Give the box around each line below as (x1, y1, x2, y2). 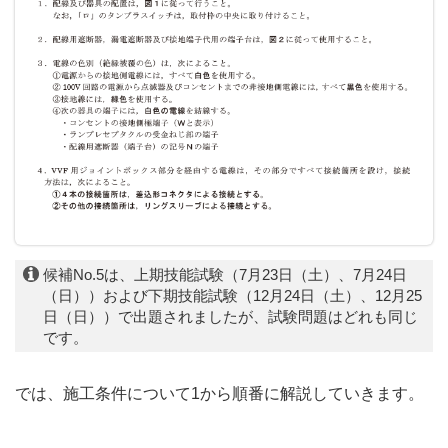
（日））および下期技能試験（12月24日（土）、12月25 (43, 286, 422, 304)
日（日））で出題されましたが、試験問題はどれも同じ (43, 307, 418, 325)
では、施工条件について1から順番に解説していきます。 (15, 384, 424, 402)
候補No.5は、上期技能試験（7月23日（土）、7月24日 (43, 265, 407, 283)
